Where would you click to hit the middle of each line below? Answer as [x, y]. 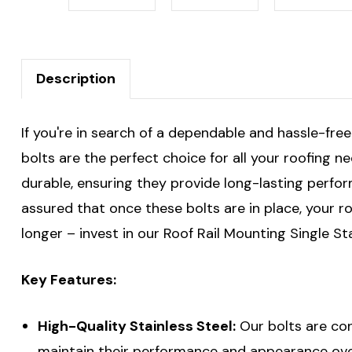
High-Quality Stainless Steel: [136, 326]
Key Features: [69, 279]
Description [76, 78]
